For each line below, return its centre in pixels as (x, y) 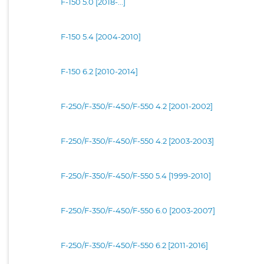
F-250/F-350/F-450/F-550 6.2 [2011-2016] (134, 245)
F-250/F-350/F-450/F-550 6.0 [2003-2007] (138, 210)
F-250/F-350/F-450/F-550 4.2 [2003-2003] (137, 141)
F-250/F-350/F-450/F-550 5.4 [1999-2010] (136, 175)
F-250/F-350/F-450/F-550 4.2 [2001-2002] (137, 106)
